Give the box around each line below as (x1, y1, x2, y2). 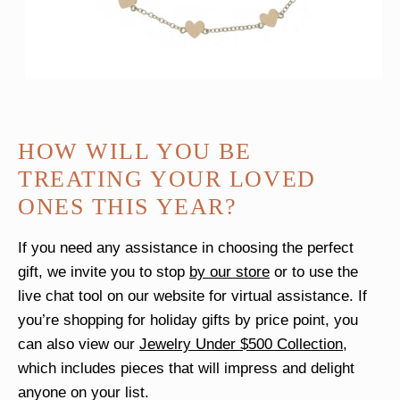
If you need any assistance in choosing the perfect (18, 239, 354, 257)
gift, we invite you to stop (18, 263, 189, 281)
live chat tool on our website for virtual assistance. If (18, 287, 367, 305)
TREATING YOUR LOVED (18, 166, 316, 193)
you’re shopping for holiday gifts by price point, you (18, 312, 358, 329)
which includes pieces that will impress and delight (18, 360, 354, 378)
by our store (189, 263, 270, 281)
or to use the (270, 263, 358, 281)
